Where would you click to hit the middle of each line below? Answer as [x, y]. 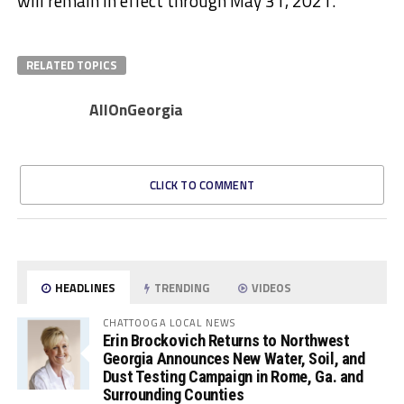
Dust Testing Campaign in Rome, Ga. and [233, 377]
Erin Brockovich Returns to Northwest [226, 341]
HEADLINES [84, 288]
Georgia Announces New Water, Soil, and [234, 359]
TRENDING [181, 288]
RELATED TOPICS [71, 65]
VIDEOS [271, 288]
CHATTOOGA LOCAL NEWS [169, 323]
